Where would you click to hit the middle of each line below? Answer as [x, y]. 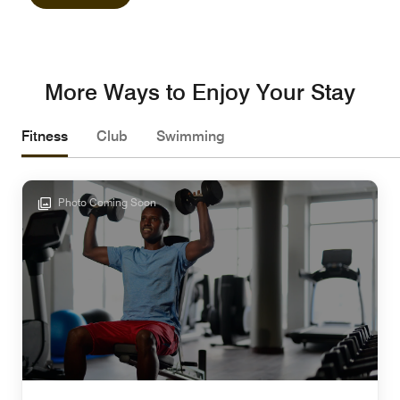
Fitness [45, 137]
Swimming [191, 137]
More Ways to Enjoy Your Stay [200, 92]
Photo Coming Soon [106, 203]
